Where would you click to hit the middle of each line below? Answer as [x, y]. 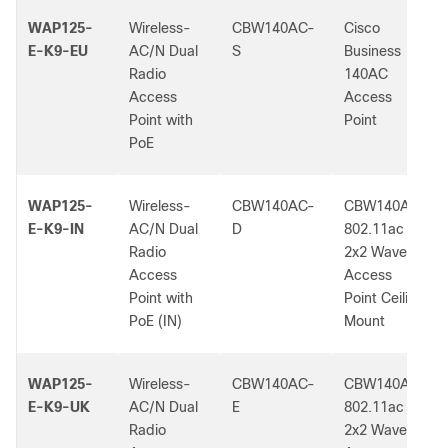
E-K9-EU [58, 51]
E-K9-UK [59, 407]
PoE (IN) [155, 321]
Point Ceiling [384, 298]
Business [372, 51]
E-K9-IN [56, 229]
